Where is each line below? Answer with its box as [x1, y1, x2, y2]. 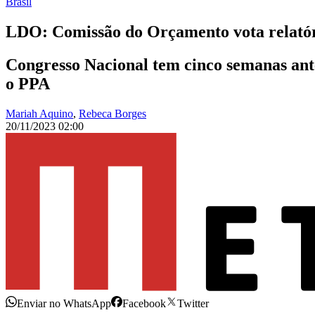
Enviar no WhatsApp [17, 297, 111, 310]
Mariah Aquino [6, 108, 73, 120]
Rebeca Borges [79, 108, 146, 120]
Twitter [177, 297, 209, 310]
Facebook [122, 297, 166, 310]
